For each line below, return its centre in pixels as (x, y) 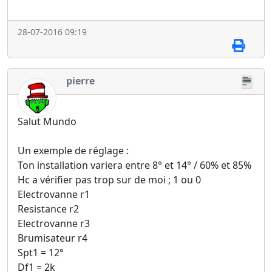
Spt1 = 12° (41, 253)
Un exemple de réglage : (73, 151)
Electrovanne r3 (54, 224)
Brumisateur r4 (53, 238)
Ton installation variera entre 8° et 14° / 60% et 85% (134, 165)
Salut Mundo (47, 122)
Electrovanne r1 (54, 195)
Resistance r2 (48, 209)
